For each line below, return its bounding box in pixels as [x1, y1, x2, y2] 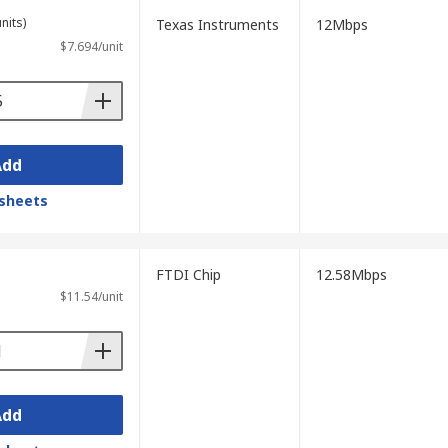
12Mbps [315, 15, 368, 34]
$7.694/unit [59, 38, 123, 55]
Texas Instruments [155, 15, 279, 34]
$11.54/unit [59, 288, 123, 305]
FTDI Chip [155, 265, 221, 284]
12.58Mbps [315, 265, 387, 284]
